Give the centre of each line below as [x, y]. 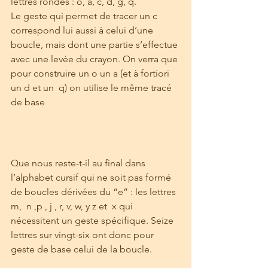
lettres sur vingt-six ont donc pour [83, 234]
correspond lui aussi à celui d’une [83, 31]
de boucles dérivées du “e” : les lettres [96, 191]
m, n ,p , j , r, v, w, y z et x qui [73, 206]
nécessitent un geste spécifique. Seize [93, 220]
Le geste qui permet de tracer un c [85, 16]
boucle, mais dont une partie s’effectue [95, 45]
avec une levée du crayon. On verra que [95, 59]
